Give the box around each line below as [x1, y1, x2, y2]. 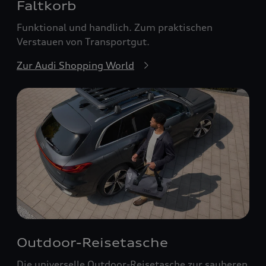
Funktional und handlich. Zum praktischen [17, 21, 213, 34]
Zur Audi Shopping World [17, 59, 134, 72]
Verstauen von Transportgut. [17, 36, 150, 48]
